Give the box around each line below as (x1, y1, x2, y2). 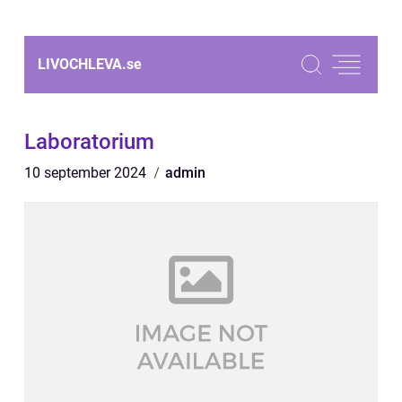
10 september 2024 (24, 164, 150, 181)
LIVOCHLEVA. (38, 56, 127, 73)
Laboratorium (24, 129, 154, 154)
